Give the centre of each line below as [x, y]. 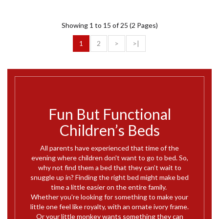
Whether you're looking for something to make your [109, 197]
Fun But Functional [109, 114]
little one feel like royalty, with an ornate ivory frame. [109, 207]
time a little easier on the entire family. [109, 187]
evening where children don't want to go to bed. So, [109, 158]
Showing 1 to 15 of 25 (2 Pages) [109, 25]
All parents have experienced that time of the [109, 148]
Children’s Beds [109, 130]
